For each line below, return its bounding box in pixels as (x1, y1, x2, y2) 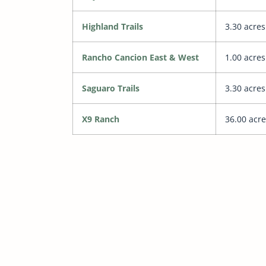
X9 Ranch (81, 113, 119, 125)
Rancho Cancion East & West (81, 52, 199, 64)
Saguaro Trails (81, 83, 140, 94)
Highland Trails (81, 21, 143, 33)
